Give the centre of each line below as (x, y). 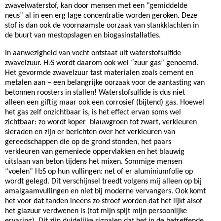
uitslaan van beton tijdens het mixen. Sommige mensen (93, 162)
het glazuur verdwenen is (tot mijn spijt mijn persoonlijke (96, 211)
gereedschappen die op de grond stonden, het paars (88, 142)
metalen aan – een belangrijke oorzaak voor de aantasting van (105, 83)
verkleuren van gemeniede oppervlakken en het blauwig (95, 152)
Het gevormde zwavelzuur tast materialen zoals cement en (99, 73)
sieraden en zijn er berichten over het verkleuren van (90, 132)
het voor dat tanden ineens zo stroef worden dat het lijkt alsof (104, 201)
